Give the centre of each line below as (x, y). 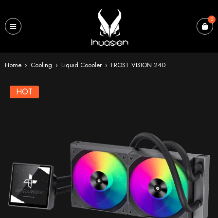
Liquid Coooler (82, 65)
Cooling (41, 65)
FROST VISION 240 (138, 65)
